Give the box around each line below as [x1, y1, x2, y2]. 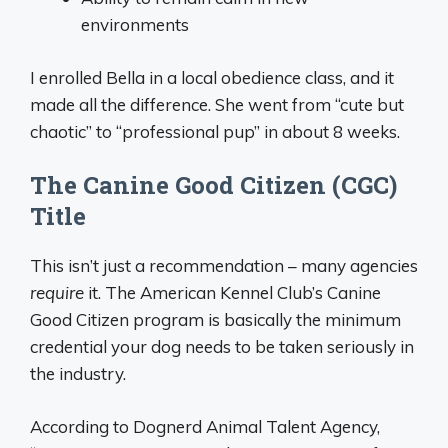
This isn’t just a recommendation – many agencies [30, 255, 418, 277]
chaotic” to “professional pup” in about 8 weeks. [30, 120, 400, 142]
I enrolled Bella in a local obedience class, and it [30, 66, 394, 88]
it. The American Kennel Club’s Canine [84, 282, 381, 304]
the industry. [30, 363, 126, 385]
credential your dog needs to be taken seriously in [30, 336, 414, 358]
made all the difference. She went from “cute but [30, 93, 404, 115]
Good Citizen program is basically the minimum [30, 309, 401, 331]
